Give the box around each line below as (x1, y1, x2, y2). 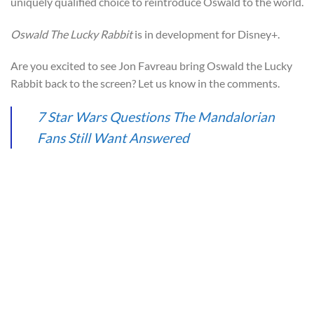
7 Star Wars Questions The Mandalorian (37, 109, 275, 125)
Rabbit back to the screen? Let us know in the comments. (11, 76, 280, 90)
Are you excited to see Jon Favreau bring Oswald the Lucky (11, 59, 292, 73)
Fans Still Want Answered (37, 130, 189, 146)
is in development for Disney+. (132, 27, 280, 41)
